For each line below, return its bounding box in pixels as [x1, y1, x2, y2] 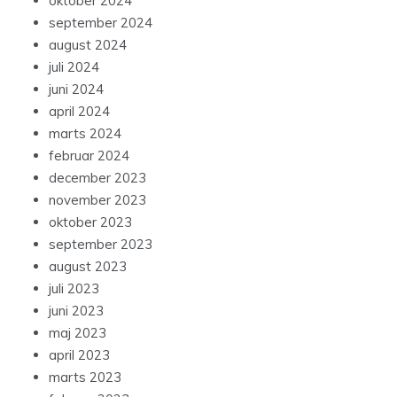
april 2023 [49, 346, 110, 364]
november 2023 [49, 191, 146, 209]
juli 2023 [49, 280, 99, 298]
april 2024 [49, 103, 110, 121]
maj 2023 [49, 324, 106, 342]
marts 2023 [49, 369, 121, 386]
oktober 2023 [49, 214, 132, 231]
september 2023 [49, 236, 152, 253]
